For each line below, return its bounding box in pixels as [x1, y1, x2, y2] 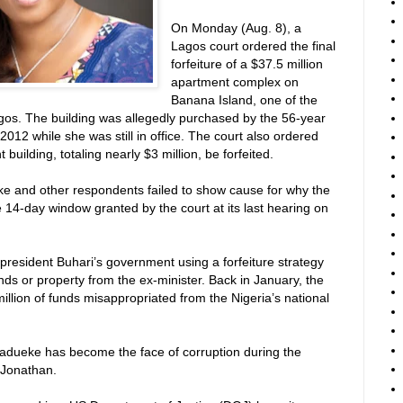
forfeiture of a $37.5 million [171, 57, 324, 72]
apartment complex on [171, 75, 300, 90]
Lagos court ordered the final [171, 39, 336, 54]
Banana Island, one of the [171, 93, 318, 108]
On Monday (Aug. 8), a [171, 21, 302, 36]
